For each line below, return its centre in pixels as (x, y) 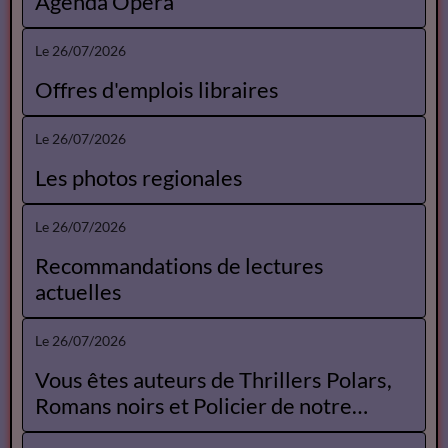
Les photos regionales (139, 178)
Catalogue (84, 432)
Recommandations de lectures (179, 266)
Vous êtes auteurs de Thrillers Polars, (213, 380)
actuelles (78, 292)
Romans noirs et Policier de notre (153, 406)
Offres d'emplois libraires (157, 90)
